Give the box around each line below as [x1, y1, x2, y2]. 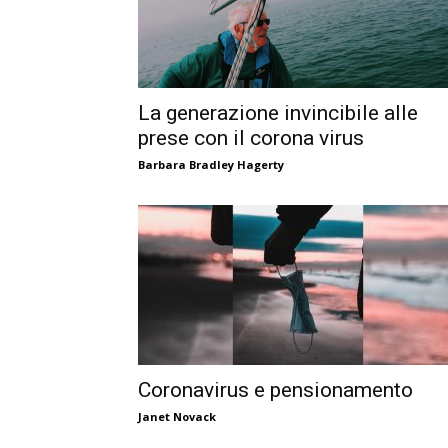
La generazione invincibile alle [138, 101, 418, 125]
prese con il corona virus [138, 126, 364, 150]
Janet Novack [138, 409, 216, 424]
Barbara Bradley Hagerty [138, 157, 284, 172]
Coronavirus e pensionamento [138, 378, 413, 402]
